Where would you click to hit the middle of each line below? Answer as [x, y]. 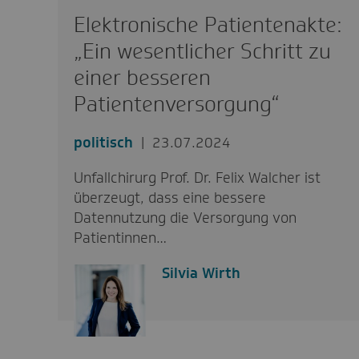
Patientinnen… [120, 238]
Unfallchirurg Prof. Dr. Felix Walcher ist [197, 177]
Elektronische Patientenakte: [208, 24]
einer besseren [142, 77]
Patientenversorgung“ [176, 104]
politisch [103, 142]
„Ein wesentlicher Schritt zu [202, 51]
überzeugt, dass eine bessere [169, 198]
